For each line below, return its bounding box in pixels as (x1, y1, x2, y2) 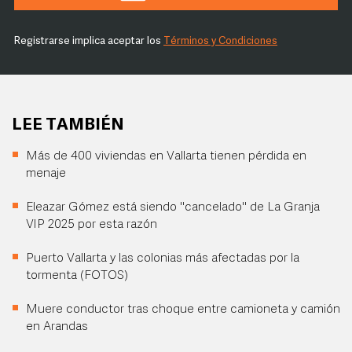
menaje (26, 167, 66, 180)
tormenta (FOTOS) (26, 269, 128, 282)
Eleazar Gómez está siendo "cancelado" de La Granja (26, 201, 320, 214)
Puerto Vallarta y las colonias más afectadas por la (26, 252, 299, 265)
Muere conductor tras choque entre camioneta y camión (26, 303, 340, 316)
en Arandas (26, 321, 88, 333)
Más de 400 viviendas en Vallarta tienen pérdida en (26, 150, 306, 163)
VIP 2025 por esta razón (26, 218, 157, 231)
